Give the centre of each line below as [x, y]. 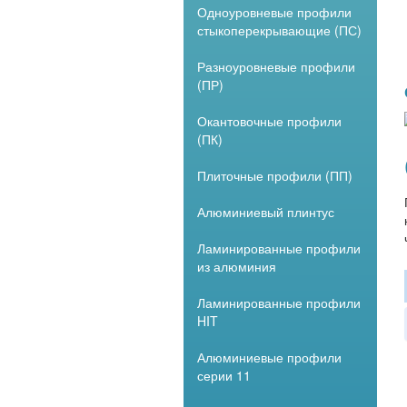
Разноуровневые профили [276, 66]
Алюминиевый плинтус [266, 212]
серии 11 [224, 375]
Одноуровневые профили [274, 12]
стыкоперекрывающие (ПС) [279, 30]
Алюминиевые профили [269, 357]
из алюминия [237, 266]
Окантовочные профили [269, 121]
